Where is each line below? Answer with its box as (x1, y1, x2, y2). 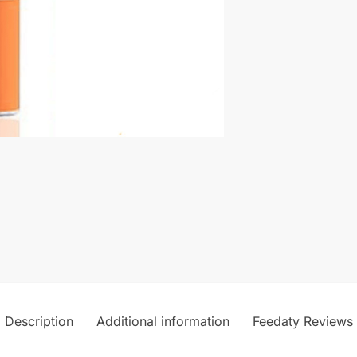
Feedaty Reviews (252, 313, 353, 330)
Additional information (96, 313, 229, 330)
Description (4, 313, 73, 330)
